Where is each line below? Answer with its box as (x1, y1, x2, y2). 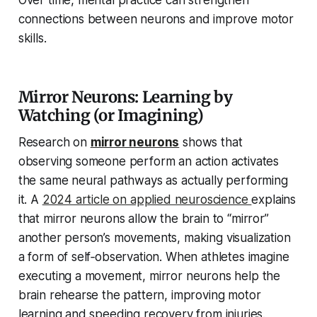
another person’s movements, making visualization (18, 231, 291, 246)
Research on (18, 135, 91, 150)
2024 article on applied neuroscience (42, 192, 252, 207)
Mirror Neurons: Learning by (18, 87, 233, 108)
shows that (179, 135, 243, 150)
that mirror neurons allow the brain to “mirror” (18, 212, 269, 226)
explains (251, 192, 296, 207)
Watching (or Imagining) (18, 105, 204, 126)
